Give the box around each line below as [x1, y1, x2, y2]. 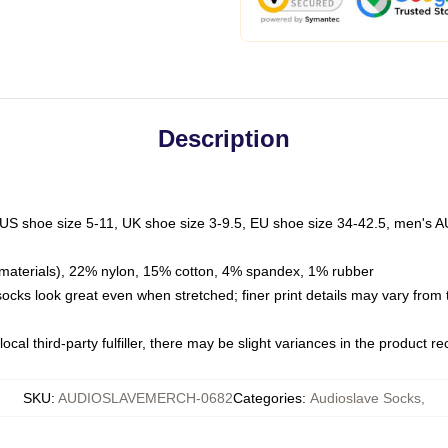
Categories [233, 390, 302, 406]
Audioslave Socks [310, 390, 421, 406]
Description [158, 125, 290, 152]
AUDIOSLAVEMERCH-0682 [58, 390, 233, 406]
